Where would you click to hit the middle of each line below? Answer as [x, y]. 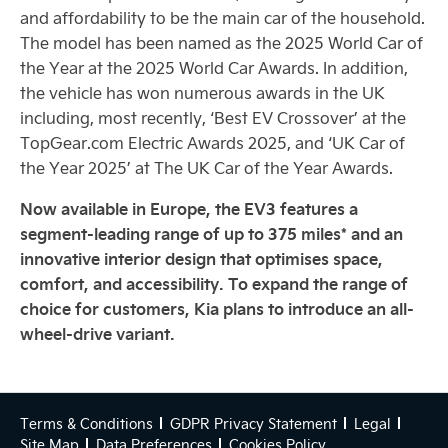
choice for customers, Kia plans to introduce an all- [217, 308]
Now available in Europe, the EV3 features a [189, 208]
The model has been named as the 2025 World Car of [221, 42]
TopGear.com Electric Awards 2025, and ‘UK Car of [212, 142]
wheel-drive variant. [97, 333]
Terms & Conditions [86, 423]
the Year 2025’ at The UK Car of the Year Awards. [206, 167]
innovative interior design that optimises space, [201, 258]
